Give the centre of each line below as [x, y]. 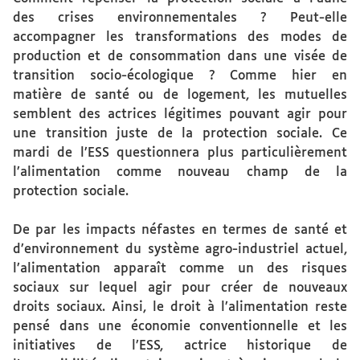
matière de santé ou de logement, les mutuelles [180, 95]
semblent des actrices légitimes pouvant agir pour [180, 115]
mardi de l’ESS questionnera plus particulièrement [180, 153]
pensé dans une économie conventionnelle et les [180, 327]
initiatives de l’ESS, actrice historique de [180, 346]
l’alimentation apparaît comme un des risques [180, 269]
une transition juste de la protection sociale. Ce [180, 134]
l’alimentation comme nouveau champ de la [180, 172]
